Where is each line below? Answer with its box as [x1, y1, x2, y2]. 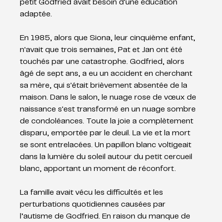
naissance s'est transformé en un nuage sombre [20, 106, 198, 113]
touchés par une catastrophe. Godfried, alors [20, 58, 187, 65]
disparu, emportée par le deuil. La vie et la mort [20, 129, 193, 137]
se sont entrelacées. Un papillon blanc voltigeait [20, 141, 194, 149]
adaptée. [20, 10, 53, 18]
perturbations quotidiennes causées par [20, 201, 168, 208]
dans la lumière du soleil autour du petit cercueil [20, 153, 195, 161]
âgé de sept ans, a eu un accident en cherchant [20, 70, 195, 77]
